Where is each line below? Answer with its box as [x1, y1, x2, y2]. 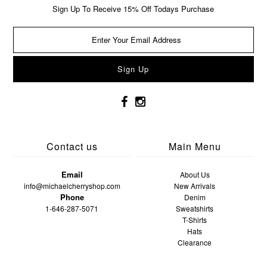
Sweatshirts [176, 203, 214, 214]
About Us [179, 169, 210, 180]
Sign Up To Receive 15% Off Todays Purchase [52, 3, 215, 15]
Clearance [178, 237, 212, 248]
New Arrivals [174, 181, 216, 191]
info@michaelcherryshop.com [23, 181, 120, 191]
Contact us [46, 139, 98, 154]
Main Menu [168, 139, 221, 154]
